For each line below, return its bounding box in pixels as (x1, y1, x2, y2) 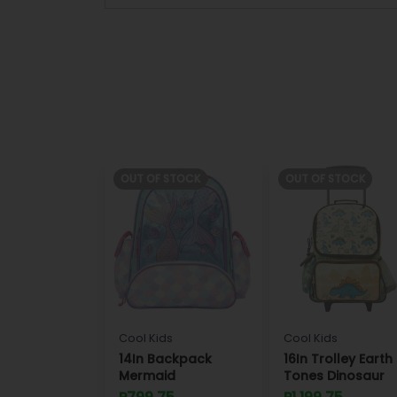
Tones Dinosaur (284, 367, 385, 385)
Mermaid (119, 367, 175, 385)
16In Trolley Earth (284, 350, 393, 368)
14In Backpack (119, 350, 212, 368)
